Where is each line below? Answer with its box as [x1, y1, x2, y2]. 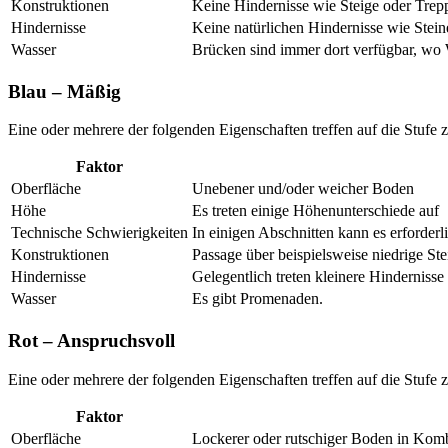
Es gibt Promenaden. [192, 290, 323, 308]
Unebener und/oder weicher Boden [192, 180, 414, 198]
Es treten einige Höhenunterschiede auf [192, 202, 439, 220]
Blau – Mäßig [8, 80, 121, 102]
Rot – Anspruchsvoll [8, 330, 175, 352]
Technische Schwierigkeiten [11, 224, 188, 242]
